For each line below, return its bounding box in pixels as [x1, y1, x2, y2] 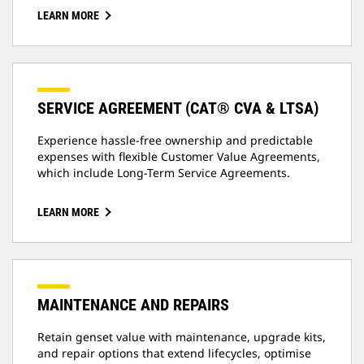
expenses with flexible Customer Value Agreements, [37, 149, 320, 165]
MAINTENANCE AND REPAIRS [37, 295, 229, 315]
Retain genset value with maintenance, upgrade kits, [37, 329, 326, 345]
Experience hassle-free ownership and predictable [37, 132, 313, 149]
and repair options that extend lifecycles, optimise [37, 345, 311, 362]
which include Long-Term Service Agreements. [37, 165, 291, 181]
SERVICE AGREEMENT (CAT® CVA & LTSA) [37, 98, 318, 119]
